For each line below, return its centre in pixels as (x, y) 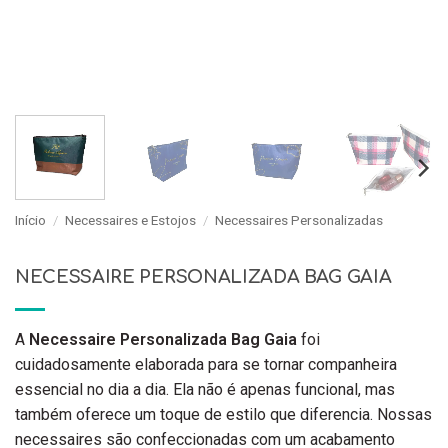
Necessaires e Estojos (131, 219)
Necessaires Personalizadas (299, 219)
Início (30, 219)
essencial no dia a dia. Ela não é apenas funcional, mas (205, 389)
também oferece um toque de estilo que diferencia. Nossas (223, 414)
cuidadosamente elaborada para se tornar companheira (206, 364)
